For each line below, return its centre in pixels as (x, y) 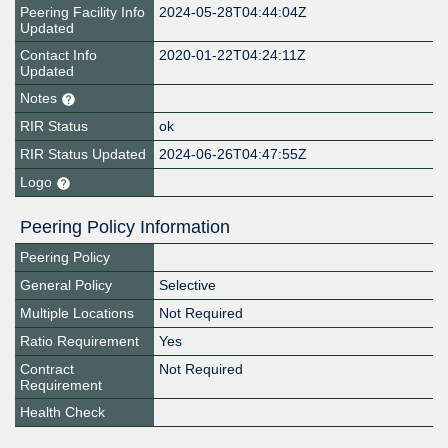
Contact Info (58, 55)
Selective (188, 285)
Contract (47, 369)
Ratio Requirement (79, 341)
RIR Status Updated (83, 154)
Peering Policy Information (125, 227)
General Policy (66, 285)
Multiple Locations (77, 313)
